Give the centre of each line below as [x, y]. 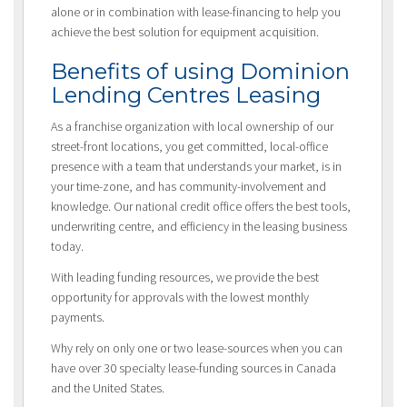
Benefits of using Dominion [200, 72]
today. [67, 247]
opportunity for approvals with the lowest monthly [180, 298]
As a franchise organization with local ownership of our [192, 127]
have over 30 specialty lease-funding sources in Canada [194, 368]
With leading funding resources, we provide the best [185, 278]
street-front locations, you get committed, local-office [189, 147]
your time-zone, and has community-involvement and [189, 187]
